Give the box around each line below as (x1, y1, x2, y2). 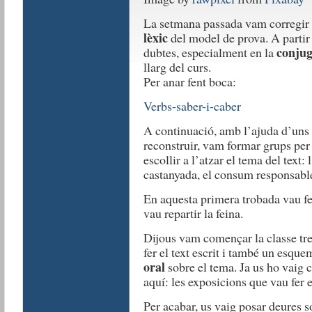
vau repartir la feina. (143, 205, 243, 221)
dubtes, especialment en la (143, 44, 276, 61)
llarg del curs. (143, 58, 211, 75)
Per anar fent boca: (143, 73, 236, 90)
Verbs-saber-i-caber (143, 97, 241, 114)
